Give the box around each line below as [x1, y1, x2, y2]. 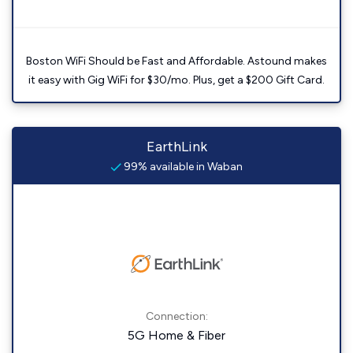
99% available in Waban [121, 160, 243, 174]
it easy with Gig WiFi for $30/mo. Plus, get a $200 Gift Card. [28, 73, 325, 87]
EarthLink [146, 138, 207, 156]
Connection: [145, 310, 208, 324]
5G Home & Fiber [128, 328, 225, 344]
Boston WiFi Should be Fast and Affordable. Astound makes [26, 54, 327, 69]
